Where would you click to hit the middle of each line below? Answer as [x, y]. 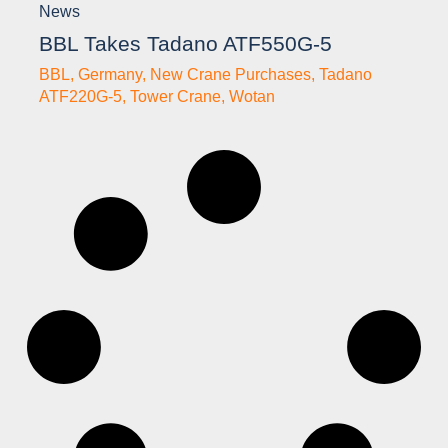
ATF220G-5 [80, 96]
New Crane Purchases [230, 74]
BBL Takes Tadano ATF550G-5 [185, 43]
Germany [110, 74]
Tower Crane [175, 96]
